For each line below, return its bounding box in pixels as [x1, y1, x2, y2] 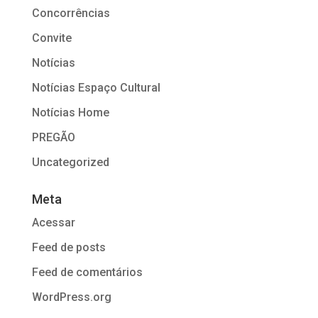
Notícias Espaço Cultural [31, 80, 160, 94]
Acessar [31, 215, 75, 229]
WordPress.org [31, 290, 111, 304]
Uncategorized [31, 155, 109, 169]
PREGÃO [31, 130, 75, 144]
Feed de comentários [31, 265, 143, 279]
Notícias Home [31, 105, 109, 119]
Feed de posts [31, 240, 106, 254]
